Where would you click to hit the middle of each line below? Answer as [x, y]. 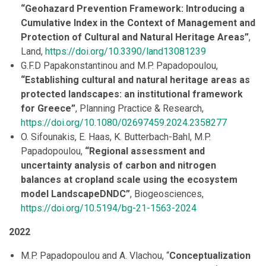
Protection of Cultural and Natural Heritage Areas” [135, 37]
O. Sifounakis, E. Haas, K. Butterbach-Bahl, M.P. [116, 137]
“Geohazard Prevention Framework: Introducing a [133, 9]
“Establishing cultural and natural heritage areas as [135, 80]
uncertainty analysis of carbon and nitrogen [118, 166]
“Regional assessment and [144, 151]
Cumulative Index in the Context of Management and [138, 23]
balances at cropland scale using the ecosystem [129, 180]
